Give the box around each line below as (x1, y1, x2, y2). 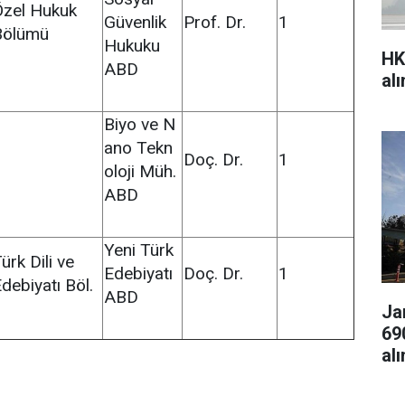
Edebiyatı (104, 263, 173, 284)
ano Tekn (104, 137, 173, 158)
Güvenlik (104, 12, 166, 33)
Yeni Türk (104, 240, 174, 260)
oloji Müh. (104, 161, 176, 182)
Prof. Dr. (184, 12, 246, 33)
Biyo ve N (104, 114, 175, 135)
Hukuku (104, 35, 160, 56)
